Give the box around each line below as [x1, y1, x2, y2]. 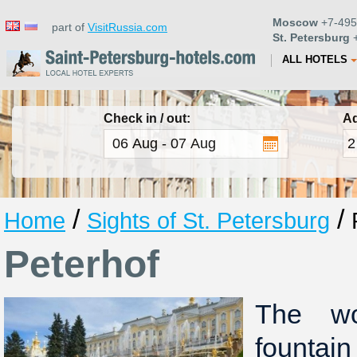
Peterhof [4, 242, 159, 285]
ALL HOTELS [282, 53, 347, 65]
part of [42, 21, 88, 33]
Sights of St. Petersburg [87, 207, 330, 233]
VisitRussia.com [88, 21, 167, 33]
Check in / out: [104, 112, 190, 125]
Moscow [273, 16, 318, 29]
